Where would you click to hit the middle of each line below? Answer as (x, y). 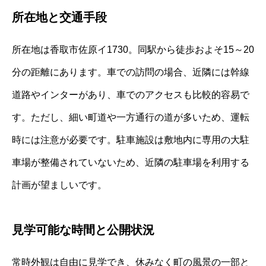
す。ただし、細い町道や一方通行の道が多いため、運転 (131, 118)
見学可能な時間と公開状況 (83, 230)
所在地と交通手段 (59, 18)
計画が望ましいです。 (59, 185)
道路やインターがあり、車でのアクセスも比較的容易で (131, 95)
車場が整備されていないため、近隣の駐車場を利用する (131, 163)
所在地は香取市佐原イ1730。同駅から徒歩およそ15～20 (133, 50)
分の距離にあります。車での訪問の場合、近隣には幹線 (131, 72)
